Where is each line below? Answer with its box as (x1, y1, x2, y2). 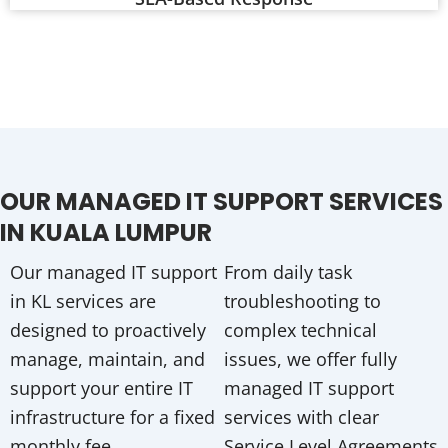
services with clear (224, 405, 379, 430)
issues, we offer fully (224, 347, 397, 372)
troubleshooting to (224, 289, 381, 314)
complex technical (224, 318, 377, 343)
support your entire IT (10, 376, 193, 401)
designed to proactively (10, 318, 206, 343)
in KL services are (10, 289, 156, 314)
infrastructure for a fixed (10, 405, 215, 430)
